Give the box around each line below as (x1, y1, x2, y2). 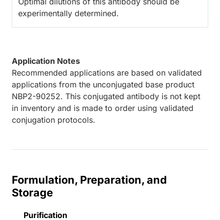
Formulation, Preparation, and (12, 173, 167, 187)
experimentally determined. (18, 8, 119, 19)
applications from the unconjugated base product (12, 80, 194, 90)
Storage (12, 186, 53, 199)
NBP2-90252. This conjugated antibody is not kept (12, 91, 200, 102)
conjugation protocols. (12, 115, 95, 125)
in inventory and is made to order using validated (12, 103, 193, 113)
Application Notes (12, 56, 80, 66)
